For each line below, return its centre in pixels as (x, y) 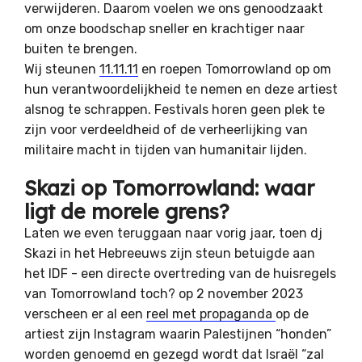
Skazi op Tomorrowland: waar (169, 187)
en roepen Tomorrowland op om (235, 69)
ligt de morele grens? (127, 211)
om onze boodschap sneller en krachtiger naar (164, 28)
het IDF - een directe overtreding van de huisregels (180, 273)
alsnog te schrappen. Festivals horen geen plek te (175, 109)
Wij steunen (62, 69)
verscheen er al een (85, 314)
